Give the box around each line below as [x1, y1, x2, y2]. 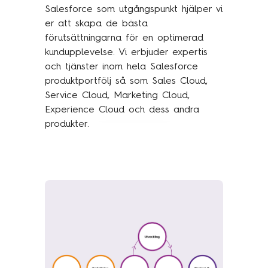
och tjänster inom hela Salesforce [44, 60, 198, 72]
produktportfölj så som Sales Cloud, [44, 75, 208, 87]
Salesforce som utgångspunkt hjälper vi [44, 3, 223, 15]
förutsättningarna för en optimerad [44, 32, 203, 44]
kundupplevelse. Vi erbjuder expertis [44, 46, 208, 58]
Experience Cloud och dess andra [44, 103, 199, 115]
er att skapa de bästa [44, 17, 148, 29]
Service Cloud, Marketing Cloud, [44, 89, 190, 101]
